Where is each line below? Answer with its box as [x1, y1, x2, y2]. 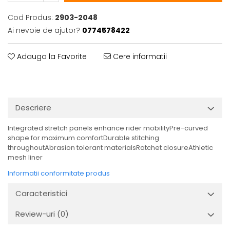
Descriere [15, 102, 51, 113]
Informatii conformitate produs [8, 168, 110, 178]
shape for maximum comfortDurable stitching [8, 133, 159, 143]
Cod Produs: [8, 12, 53, 23]
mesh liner [8, 152, 43, 162]
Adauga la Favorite [15, 51, 87, 62]
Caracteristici [15, 188, 67, 199]
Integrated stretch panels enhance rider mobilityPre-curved [8, 123, 208, 133]
